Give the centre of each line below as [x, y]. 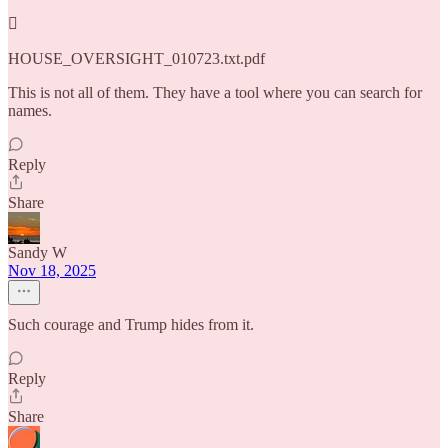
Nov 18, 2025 [52, 270]
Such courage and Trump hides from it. [131, 324]
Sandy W [37, 252]
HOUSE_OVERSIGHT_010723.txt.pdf [136, 58]
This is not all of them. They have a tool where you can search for [215, 92]
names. [30, 110]
